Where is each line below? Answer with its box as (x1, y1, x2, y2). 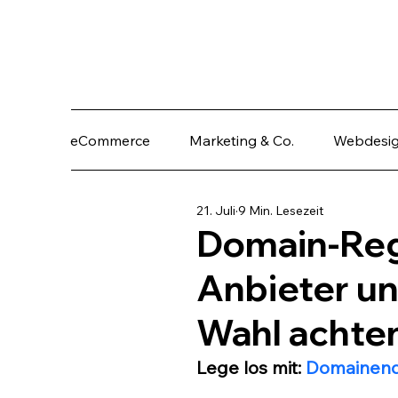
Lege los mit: (196, 356, 306, 378)
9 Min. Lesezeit (238, 202, 323, 219)
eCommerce (70, 131, 150, 149)
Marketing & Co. (189, 131, 294, 149)
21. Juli (196, 202, 235, 219)
